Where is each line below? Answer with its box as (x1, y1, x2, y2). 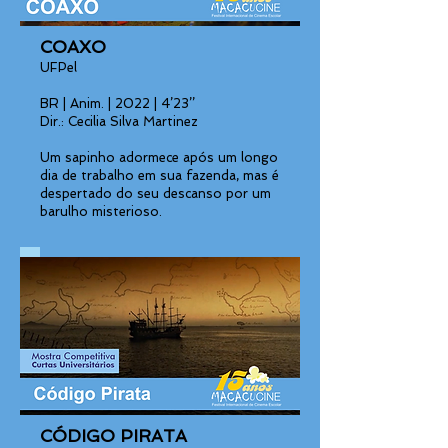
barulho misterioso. (40, 204, 162, 219)
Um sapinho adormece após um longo (40, 150, 278, 165)
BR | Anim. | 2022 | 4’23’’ (40, 96, 195, 111)
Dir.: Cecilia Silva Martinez (40, 114, 198, 129)
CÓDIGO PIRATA (40, 426, 187, 446)
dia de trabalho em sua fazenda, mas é (40, 168, 279, 183)
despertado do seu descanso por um (40, 186, 271, 201)
